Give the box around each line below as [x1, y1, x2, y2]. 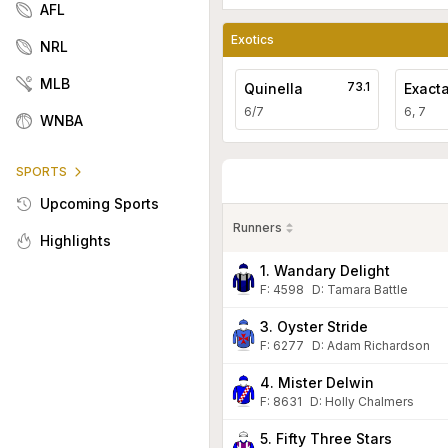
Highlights [40, 232, 111, 249]
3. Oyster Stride [260, 317, 368, 335]
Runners [233, 219, 282, 235]
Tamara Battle [327, 281, 408, 297]
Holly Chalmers [325, 393, 414, 409]
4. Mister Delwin [260, 373, 374, 391]
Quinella [244, 79, 303, 97]
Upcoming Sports [40, 195, 159, 212]
